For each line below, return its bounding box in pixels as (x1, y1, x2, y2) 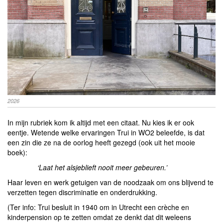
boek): (7, 147, 27, 157)
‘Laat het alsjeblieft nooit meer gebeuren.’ (37, 162, 169, 172)
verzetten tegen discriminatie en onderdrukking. (7, 187, 157, 197)
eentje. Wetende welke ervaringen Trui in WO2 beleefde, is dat (7, 127, 205, 137)
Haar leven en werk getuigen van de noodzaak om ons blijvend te (7, 177, 214, 187)
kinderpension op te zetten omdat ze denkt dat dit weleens (7, 212, 191, 222)
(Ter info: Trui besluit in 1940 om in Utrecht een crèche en (7, 202, 189, 212)
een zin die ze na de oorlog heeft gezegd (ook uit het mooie (7, 137, 195, 147)
